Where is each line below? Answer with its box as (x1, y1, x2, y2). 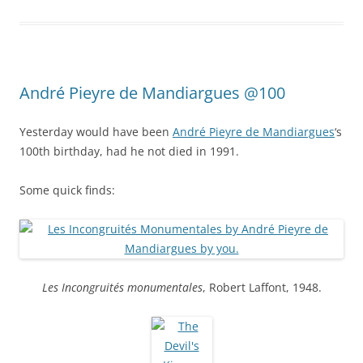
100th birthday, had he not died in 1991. (19, 143, 239, 159)
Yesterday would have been (19, 123, 173, 139)
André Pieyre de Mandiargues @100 (19, 81, 285, 104)
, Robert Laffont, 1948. (202, 279, 322, 295)
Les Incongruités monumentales (41, 279, 203, 295)
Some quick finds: (19, 181, 115, 198)
